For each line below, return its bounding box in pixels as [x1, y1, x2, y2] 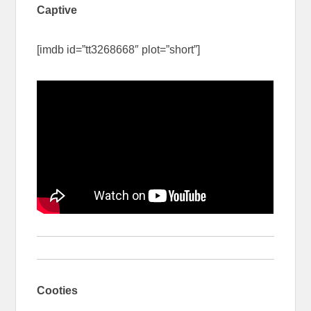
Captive [37, 3, 78, 16]
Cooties [37, 284, 78, 296]
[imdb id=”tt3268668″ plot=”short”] [37, 43, 201, 56]
